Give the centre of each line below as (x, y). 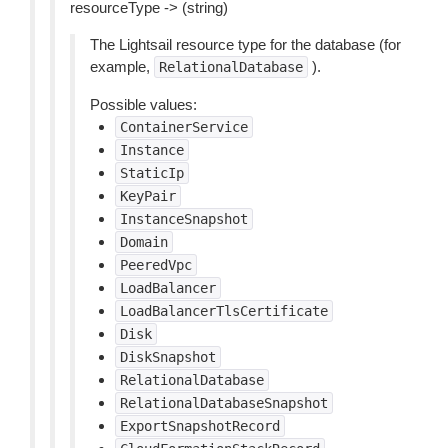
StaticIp (152, 173)
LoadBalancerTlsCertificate (224, 311)
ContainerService (184, 127)
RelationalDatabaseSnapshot (224, 403)
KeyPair (148, 196)
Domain (144, 242)
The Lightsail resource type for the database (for (245, 44)
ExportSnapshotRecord (200, 426)
